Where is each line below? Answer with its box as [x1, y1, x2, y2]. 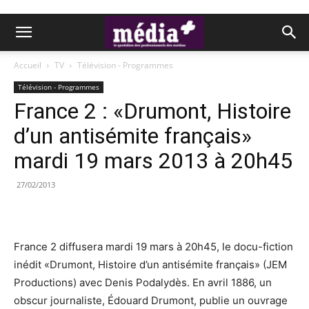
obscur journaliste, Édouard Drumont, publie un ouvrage [14, 294, 288, 307]
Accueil [14, 59, 41, 71]
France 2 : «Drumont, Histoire [14, 98, 291, 124]
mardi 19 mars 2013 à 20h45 [14, 148, 292, 174]
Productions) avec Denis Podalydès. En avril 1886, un [14, 276, 272, 289]
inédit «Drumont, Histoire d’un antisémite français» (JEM [14, 258, 287, 271]
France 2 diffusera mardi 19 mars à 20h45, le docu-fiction [14, 240, 293, 253]
